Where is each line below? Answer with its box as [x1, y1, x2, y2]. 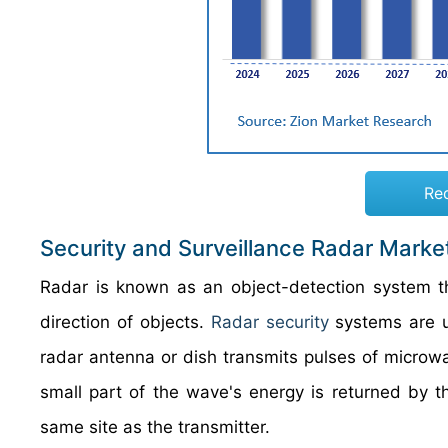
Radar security [210, 312, 329, 332]
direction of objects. [40, 312, 211, 332]
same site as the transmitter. [40, 417, 270, 437]
